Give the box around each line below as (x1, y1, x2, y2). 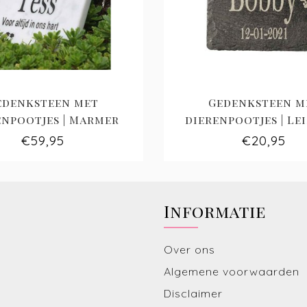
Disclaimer (164, 286, 223, 301)
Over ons (164, 243, 215, 257)
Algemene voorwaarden (164, 265, 299, 279)
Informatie (164, 200, 266, 223)
